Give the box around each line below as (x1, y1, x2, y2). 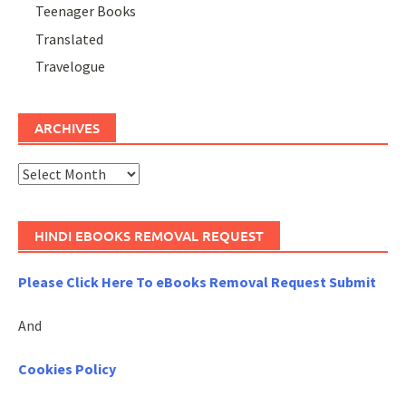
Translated (35, 29, 104, 48)
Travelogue (35, 57, 106, 76)
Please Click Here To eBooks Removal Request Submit (18, 273, 376, 292)
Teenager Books (35, 2, 137, 21)
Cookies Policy (18, 360, 116, 379)
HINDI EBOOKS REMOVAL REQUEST (34, 227, 264, 246)
